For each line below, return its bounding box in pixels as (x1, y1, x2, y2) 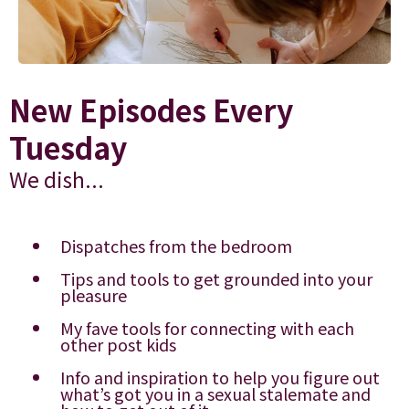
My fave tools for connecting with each (60, 316, 354, 341)
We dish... (9, 163, 104, 195)
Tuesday (9, 126, 127, 169)
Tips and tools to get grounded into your (60, 267, 372, 291)
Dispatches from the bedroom (60, 234, 292, 258)
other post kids (60, 332, 176, 357)
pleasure (60, 283, 127, 308)
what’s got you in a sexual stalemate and (60, 382, 371, 406)
